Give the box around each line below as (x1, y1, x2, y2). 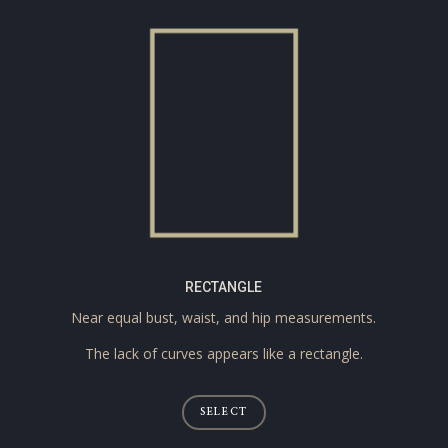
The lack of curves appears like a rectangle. (84, 343, 363, 363)
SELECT (200, 406, 248, 417)
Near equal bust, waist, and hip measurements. (71, 307, 377, 327)
